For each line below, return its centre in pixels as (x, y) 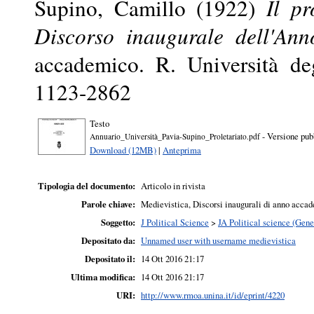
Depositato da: (108, 241)
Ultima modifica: (103, 277)
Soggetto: (118, 223)
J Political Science (175, 223)
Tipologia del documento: (87, 186)
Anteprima (182, 150)
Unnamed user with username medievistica (218, 241)
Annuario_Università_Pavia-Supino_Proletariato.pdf (175, 136)
